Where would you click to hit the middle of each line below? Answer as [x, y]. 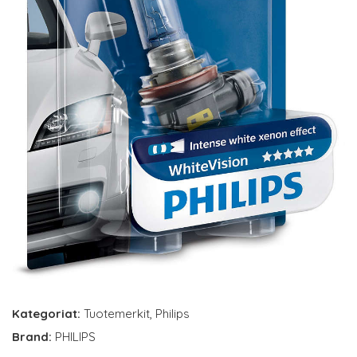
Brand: [33, 336]
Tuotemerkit [117, 313]
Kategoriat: [46, 313]
